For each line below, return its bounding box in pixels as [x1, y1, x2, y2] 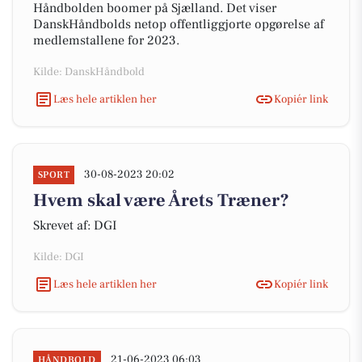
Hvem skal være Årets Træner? [33, 189, 289, 212]
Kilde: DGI [33, 250, 84, 264]
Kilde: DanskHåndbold [33, 65, 145, 79]
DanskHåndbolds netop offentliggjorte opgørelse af [33, 16, 324, 32]
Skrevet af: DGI [33, 217, 117, 234]
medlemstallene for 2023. [33, 32, 179, 48]
